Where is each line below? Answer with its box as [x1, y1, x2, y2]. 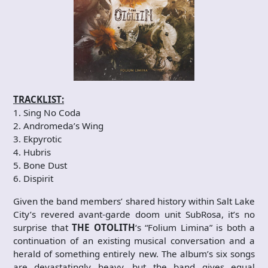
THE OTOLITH [72, 221, 135, 234]
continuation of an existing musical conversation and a [13, 234, 255, 247]
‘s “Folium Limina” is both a [135, 221, 255, 234]
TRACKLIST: [13, 93, 64, 106]
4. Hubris [13, 146, 51, 159]
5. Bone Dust [13, 159, 67, 172]
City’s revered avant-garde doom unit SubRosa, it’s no [13, 208, 255, 221]
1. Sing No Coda [13, 106, 81, 119]
